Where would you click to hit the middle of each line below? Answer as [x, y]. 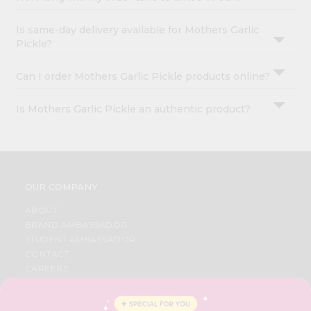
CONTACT [47, 254]
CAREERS [47, 269]
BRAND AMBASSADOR [76, 225]
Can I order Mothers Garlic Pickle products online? [143, 77]
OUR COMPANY [61, 187]
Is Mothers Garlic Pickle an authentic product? [134, 109]
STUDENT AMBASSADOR [80, 239]
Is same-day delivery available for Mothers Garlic [138, 30]
